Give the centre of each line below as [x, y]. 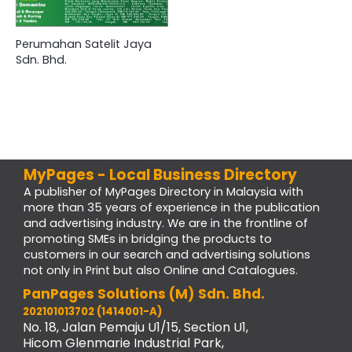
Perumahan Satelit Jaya [84, 44]
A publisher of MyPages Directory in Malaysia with [163, 191]
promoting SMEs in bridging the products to [148, 238]
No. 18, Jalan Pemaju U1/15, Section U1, [136, 327]
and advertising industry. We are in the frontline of [166, 223]
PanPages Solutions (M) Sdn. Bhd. [144, 293]
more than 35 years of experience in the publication [172, 207]
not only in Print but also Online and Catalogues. [161, 270]
